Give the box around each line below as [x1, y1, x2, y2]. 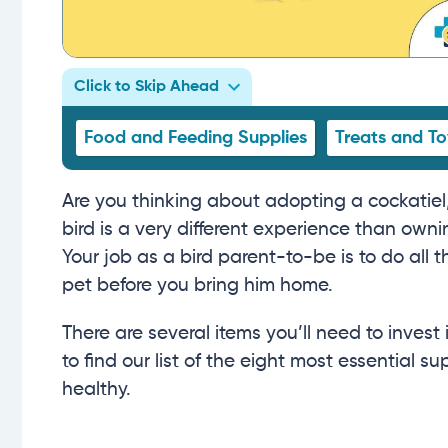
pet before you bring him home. [62, 276, 333, 296]
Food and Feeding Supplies [84, 129, 307, 148]
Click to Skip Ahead [74, 79, 219, 96]
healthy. [62, 380, 131, 400]
